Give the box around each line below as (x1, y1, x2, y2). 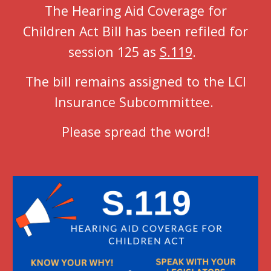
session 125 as (68, 43, 160, 60)
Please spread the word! (61, 123, 210, 140)
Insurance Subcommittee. (54, 93, 217, 111)
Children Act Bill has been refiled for (23, 22, 248, 40)
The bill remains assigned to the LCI (25, 73, 246, 90)
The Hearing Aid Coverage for (44, 2, 227, 19)
